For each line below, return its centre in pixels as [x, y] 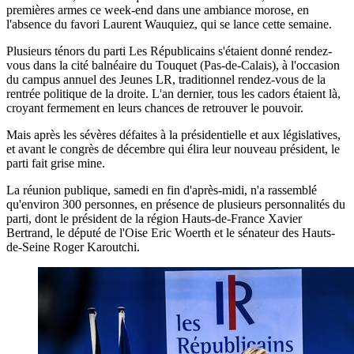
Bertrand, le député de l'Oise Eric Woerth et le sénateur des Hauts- [171, 232]
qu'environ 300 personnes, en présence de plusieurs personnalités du [176, 204]
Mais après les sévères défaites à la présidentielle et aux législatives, [173, 134]
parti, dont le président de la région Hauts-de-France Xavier [154, 218]
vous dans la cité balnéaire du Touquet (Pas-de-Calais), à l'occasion [173, 65]
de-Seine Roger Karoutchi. [73, 247]
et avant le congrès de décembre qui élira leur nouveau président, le [173, 149]
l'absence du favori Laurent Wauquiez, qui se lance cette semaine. [169, 24]
